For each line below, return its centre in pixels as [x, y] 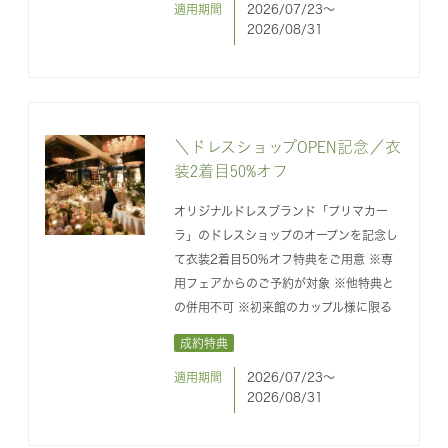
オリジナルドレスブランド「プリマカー [280, 210]
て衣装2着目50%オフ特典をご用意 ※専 [283, 258]
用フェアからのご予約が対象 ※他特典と [283, 282]
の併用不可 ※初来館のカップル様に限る [282, 306]
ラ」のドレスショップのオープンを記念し [285, 234]
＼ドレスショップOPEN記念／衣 [287, 146]
